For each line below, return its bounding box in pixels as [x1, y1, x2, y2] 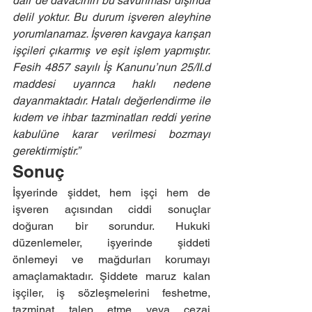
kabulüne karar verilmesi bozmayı [13, 127, 210, 141]
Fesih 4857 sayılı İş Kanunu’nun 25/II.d [13, 61, 210, 74]
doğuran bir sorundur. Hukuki [13, 219, 210, 233]
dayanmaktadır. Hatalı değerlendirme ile [13, 94, 210, 107]
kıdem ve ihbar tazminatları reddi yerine [13, 111, 210, 124]
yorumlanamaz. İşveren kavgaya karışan [13, 27, 210, 40]
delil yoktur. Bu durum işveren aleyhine [13, 10, 210, 24]
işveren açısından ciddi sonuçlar [13, 203, 210, 216]
